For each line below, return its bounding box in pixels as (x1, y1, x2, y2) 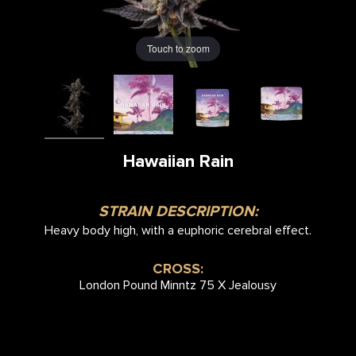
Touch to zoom (146, 41, 210, 56)
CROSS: (153, 259, 203, 277)
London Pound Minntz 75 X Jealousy (79, 277, 277, 293)
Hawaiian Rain (122, 149, 234, 172)
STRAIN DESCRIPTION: (98, 201, 258, 221)
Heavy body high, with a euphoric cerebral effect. (44, 222, 311, 238)
